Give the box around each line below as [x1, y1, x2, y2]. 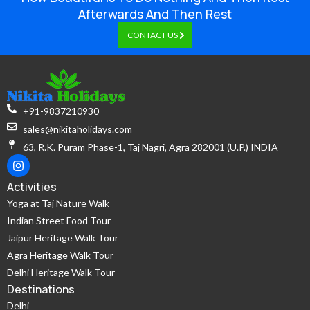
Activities [7, 179, 57, 194]
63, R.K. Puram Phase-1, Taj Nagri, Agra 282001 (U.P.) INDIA [22, 141, 278, 153]
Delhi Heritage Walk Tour [7, 266, 115, 278]
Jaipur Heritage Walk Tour [7, 232, 118, 244]
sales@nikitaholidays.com [22, 123, 132, 135]
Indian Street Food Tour [7, 215, 111, 226]
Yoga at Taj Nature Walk [7, 197, 109, 209]
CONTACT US [127, 30, 178, 40]
